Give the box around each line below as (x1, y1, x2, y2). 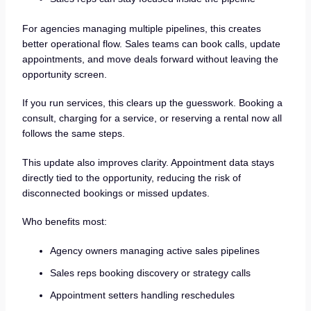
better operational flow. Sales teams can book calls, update (22, 37, 280, 49)
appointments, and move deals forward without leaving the (22, 53, 278, 65)
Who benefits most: (22, 216, 107, 228)
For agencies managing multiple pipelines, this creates (22, 22, 261, 34)
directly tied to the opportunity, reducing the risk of (22, 171, 241, 183)
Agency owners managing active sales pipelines (49, 244, 260, 256)
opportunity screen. (22, 68, 107, 80)
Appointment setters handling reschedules (49, 289, 235, 301)
